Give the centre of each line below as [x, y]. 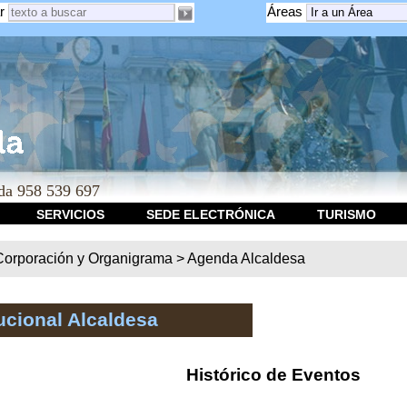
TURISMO [346, 214]
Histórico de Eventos [273, 374]
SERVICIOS [70, 214]
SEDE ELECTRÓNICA [210, 214]
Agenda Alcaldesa [247, 259]
